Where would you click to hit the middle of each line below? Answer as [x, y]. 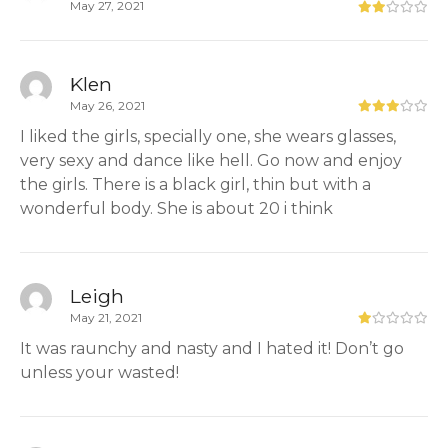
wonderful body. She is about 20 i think [176, 208]
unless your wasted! [99, 372]
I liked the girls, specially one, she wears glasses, [208, 136]
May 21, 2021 [106, 317]
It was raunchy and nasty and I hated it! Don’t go [212, 348]
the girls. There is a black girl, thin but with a [195, 184]
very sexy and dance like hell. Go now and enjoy [211, 160]
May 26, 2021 [107, 105]
